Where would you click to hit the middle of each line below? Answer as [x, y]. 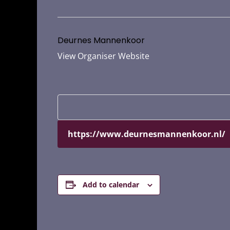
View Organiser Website [103, 56]
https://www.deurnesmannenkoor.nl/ [147, 134]
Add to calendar [111, 185]
